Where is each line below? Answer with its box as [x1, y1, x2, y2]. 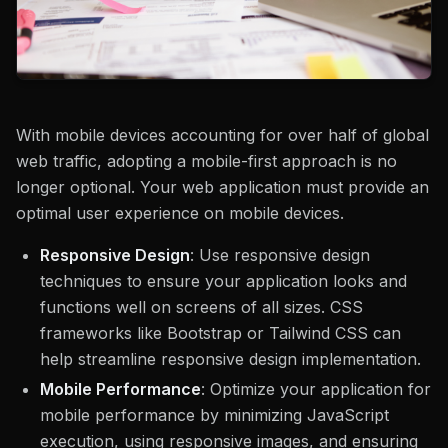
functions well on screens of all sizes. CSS [40, 297, 363, 317]
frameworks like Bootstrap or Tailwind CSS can [40, 323, 401, 343]
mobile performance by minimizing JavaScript [40, 405, 389, 425]
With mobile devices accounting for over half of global [16, 125, 429, 145]
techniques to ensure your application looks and [40, 271, 407, 291]
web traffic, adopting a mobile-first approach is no [16, 151, 397, 171]
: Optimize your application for [201, 379, 431, 399]
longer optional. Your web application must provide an [16, 177, 429, 197]
